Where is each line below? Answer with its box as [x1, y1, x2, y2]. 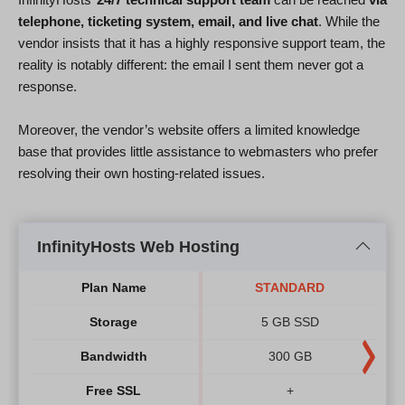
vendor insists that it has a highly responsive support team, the [18, 34, 385, 51]
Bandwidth [80, 349, 147, 364]
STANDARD [255, 280, 325, 296]
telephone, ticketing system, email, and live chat [18, 13, 318, 29]
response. [18, 78, 77, 94]
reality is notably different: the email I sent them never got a [18, 56, 363, 72]
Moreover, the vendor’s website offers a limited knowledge [18, 121, 360, 137]
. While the [318, 13, 380, 29]
